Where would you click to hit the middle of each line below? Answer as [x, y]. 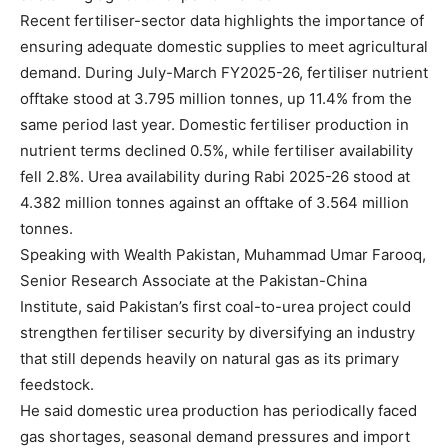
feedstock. [57, 384]
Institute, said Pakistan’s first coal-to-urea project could [215, 306]
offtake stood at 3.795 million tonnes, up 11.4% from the [216, 98]
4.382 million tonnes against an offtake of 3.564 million [214, 202]
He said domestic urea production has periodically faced [218, 410]
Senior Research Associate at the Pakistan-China [193, 280]
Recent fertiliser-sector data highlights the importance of [222, 20]
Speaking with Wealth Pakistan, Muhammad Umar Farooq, [223, 254]
